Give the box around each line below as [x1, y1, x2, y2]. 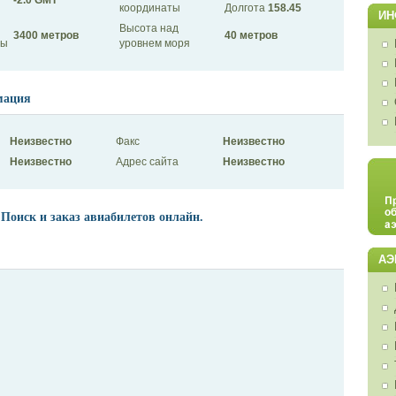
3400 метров [12, 28, 79, 42]
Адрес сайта [115, 156, 179, 169]
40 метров [224, 28, 278, 42]
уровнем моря [118, 36, 190, 49]
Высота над [118, 21, 179, 34]
